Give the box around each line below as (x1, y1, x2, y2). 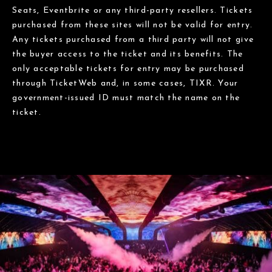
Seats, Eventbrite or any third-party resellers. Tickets (12, 5, 253, 15)
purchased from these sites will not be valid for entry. (12, 20, 253, 30)
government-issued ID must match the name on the (12, 93, 240, 103)
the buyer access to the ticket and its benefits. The (12, 49, 243, 59)
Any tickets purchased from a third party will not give (12, 35, 254, 44)
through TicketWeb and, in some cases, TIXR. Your (12, 78, 239, 88)
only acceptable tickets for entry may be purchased (12, 64, 245, 73)
